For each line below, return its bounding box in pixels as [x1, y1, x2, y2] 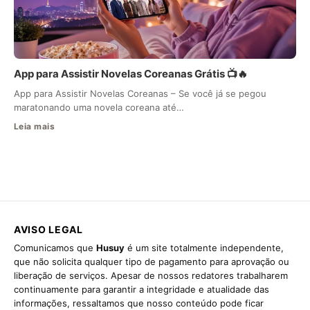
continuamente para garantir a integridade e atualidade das [14, 284, 269, 295]
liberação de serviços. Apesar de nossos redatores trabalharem [14, 270, 288, 282]
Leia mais [14, 121, 55, 132]
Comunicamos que [14, 242, 96, 254]
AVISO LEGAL [14, 224, 83, 236]
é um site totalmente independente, [125, 242, 284, 254]
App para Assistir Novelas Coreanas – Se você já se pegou [14, 88, 266, 100]
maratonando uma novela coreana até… [14, 102, 184, 113]
